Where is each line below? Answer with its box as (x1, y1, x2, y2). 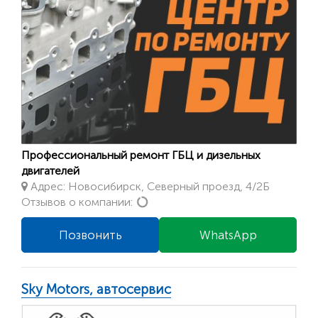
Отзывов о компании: (21, 194, 136, 209)
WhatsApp (199, 227, 257, 242)
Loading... (149, 194, 197, 208)
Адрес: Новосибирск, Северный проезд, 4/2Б (28, 179, 270, 193)
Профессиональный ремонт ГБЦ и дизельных (21, 148, 261, 162)
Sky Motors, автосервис (21, 280, 171, 297)
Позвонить (58, 227, 122, 242)
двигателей (21, 163, 79, 177)
